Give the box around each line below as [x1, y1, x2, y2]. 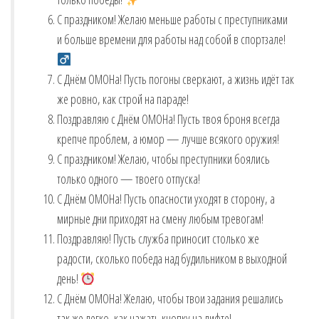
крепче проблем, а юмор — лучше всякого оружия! [57, 130, 279, 148]
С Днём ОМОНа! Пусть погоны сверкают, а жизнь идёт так [57, 70, 294, 88]
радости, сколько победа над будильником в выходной [57, 250, 287, 268]
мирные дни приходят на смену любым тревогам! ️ [57, 210, 266, 228]
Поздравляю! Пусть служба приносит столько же [57, 230, 259, 248]
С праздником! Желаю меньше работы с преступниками [57, 11, 288, 28]
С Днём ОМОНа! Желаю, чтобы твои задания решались [57, 290, 283, 308]
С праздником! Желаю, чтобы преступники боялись [57, 150, 270, 168]
